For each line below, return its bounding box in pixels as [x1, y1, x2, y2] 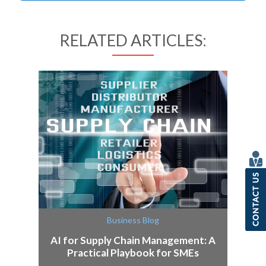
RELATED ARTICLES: [59, 30, 207, 50]
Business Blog [107, 215, 159, 226]
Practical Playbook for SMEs [67, 246, 199, 259]
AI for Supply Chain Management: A [50, 234, 216, 247]
